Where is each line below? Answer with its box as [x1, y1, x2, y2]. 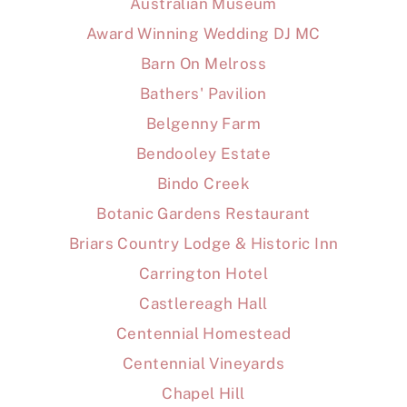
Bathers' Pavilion [140, 84, 267, 103]
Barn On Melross [141, 54, 266, 73]
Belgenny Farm [145, 114, 262, 133]
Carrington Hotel [138, 263, 269, 283]
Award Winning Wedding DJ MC [86, 24, 321, 43]
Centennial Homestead [116, 323, 291, 342]
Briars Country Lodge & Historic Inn [68, 233, 339, 253]
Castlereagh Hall [139, 293, 268, 313]
